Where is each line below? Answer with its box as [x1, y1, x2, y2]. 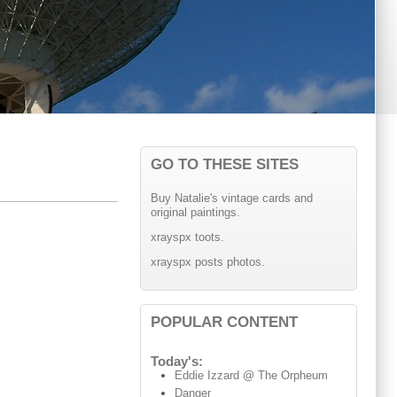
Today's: [150, 354, 203, 370]
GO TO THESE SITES [150, 155, 299, 174]
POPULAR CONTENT [150, 312, 298, 331]
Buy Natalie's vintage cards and [150, 191, 313, 206]
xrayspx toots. [150, 230, 224, 245]
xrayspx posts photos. [150, 255, 265, 269]
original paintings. [150, 206, 240, 220]
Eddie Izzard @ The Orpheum [175, 369, 329, 383]
